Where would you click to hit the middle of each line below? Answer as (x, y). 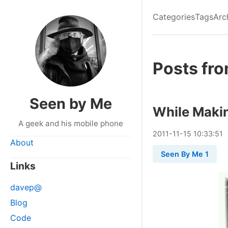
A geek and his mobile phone (71, 123)
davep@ (26, 187)
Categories (174, 17)
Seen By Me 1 (185, 154)
